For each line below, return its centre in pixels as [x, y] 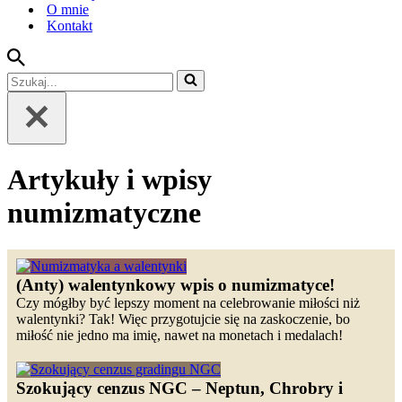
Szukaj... [31, 77]
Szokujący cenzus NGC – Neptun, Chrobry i [179, 388]
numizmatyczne [104, 213]
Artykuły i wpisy [109, 180]
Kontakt [70, 26]
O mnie [68, 9]
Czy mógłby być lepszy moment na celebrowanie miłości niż [188, 302]
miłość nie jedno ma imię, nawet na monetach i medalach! [179, 335]
